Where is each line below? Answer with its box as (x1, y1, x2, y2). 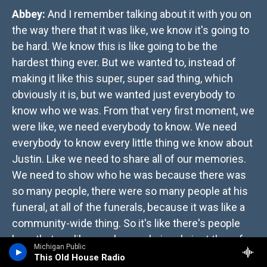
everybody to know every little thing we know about (12, 136, 253, 150)
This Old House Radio (34, 252, 125, 263)
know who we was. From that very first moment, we (12, 104, 254, 117)
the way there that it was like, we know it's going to (12, 24, 249, 37)
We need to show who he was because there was (12, 169, 246, 182)
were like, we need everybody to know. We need (12, 120, 237, 133)
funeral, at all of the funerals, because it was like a (12, 201, 245, 214)
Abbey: (12, 8, 45, 21)
